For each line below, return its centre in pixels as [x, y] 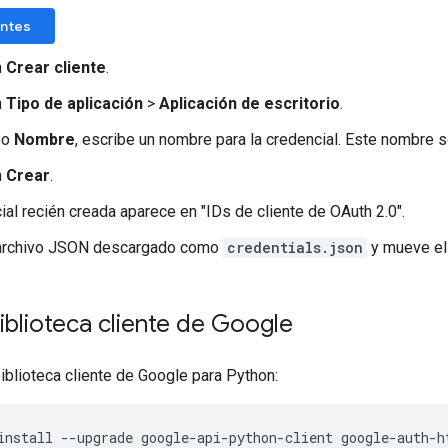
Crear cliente [56, 67]
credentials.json [295, 247]
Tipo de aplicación [74, 103]
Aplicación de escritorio [249, 103]
